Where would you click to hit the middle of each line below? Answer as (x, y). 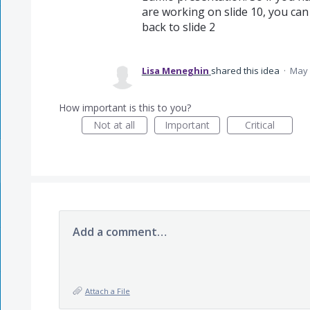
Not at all (115, 125)
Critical (259, 125)
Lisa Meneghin (175, 71)
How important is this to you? (125, 108)
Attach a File (107, 291)
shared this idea (246, 71)
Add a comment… (119, 232)
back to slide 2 (178, 27)
